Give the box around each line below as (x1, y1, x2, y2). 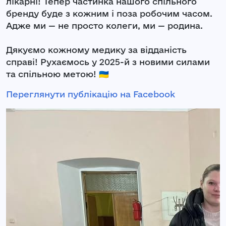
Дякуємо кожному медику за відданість (6, 44, 187, 54)
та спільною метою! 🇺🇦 (6, 69, 109, 79)
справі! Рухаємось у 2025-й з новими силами (6, 56, 210, 67)
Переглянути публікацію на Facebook (6, 89, 175, 99)
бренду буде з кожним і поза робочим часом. (6, 8, 212, 18)
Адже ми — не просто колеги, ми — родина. (6, 20, 203, 30)
